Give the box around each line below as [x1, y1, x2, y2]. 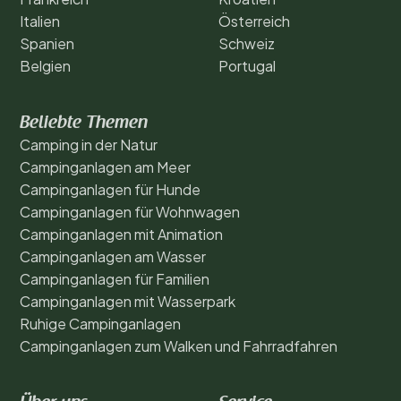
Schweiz [218, 33, 275, 53]
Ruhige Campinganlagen [20, 313, 181, 333]
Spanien [20, 33, 74, 53]
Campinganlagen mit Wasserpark [20, 291, 235, 311]
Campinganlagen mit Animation [20, 224, 223, 243]
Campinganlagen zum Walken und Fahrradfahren [20, 336, 337, 355]
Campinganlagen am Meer [20, 157, 191, 176]
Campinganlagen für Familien [20, 269, 209, 288]
